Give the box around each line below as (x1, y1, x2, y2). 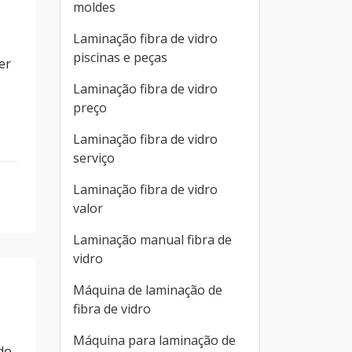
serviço (73, 149, 115, 167)
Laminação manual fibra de (73, 231, 232, 248)
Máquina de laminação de (73, 281, 222, 299)
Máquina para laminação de (73, 332, 236, 349)
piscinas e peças (73, 49, 167, 66)
